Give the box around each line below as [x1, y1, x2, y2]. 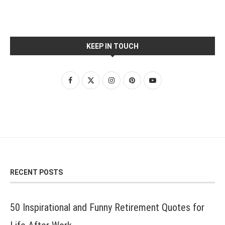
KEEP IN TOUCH [86, 42, 139, 51]
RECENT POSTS [10, 168, 63, 177]
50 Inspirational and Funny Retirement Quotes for [10, 201, 204, 214]
